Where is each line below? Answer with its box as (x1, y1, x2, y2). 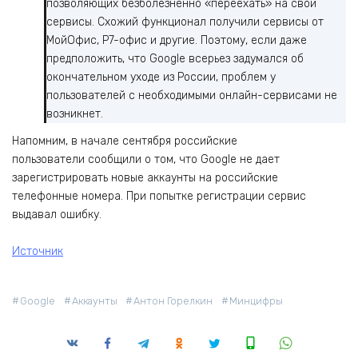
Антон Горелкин (133, 295, 213, 308)
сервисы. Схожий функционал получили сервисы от (46, 15, 324, 30)
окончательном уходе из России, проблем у (46, 70, 276, 85)
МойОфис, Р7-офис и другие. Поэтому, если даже (46, 34, 307, 48)
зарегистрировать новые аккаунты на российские (12, 170, 278, 185)
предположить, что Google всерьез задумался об (46, 52, 304, 66)
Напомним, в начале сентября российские (12, 133, 237, 148)
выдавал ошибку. (12, 207, 101, 221)
